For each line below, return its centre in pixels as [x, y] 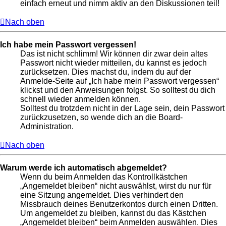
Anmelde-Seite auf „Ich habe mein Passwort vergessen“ [120, 81]
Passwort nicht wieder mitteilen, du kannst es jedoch [114, 63]
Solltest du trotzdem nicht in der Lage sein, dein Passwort [122, 108]
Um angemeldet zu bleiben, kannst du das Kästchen [113, 213]
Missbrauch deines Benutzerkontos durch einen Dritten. [119, 204]
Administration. [47, 126]
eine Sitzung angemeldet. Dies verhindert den [102, 195]
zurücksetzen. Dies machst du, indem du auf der [106, 72]
